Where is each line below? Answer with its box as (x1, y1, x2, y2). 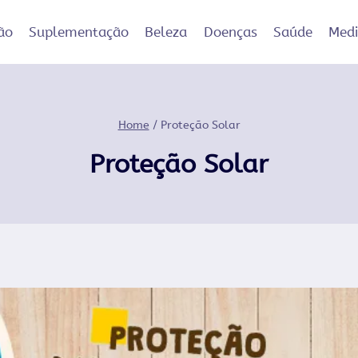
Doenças (203, 23, 257, 40)
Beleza (145, 23, 188, 40)
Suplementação (28, 23, 129, 40)
